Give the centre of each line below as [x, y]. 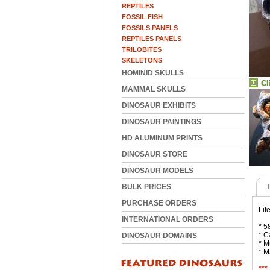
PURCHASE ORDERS [159, 203]
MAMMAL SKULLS [154, 89]
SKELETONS [142, 60]
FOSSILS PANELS [150, 28]
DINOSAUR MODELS [158, 171]
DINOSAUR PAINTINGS [162, 122]
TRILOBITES [142, 49]
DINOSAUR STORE [155, 154]
